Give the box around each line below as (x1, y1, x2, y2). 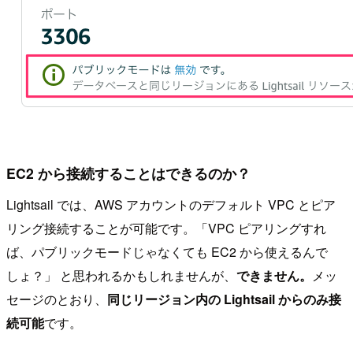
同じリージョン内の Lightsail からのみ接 (107, 289, 341, 308)
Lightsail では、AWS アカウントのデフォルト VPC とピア (6, 195, 336, 214)
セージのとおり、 (6, 289, 107, 308)
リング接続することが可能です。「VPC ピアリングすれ (6, 218, 326, 237)
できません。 (236, 266, 312, 284)
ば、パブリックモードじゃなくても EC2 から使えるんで (6, 242, 328, 261)
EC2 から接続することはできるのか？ (6, 163, 251, 184)
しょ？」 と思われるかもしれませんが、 (6, 266, 236, 284)
